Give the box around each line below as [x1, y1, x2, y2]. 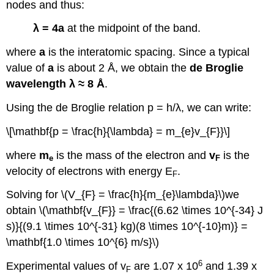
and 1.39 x [202, 260, 257, 273]
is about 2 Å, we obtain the [54, 62, 190, 75]
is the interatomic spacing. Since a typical [45, 46, 250, 59]
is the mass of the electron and [53, 149, 210, 161]
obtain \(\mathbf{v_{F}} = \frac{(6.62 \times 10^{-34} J [6, 204, 264, 217]
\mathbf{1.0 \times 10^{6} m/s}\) [6, 236, 160, 249]
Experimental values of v [6, 260, 127, 273]
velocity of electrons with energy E [6, 165, 173, 177]
